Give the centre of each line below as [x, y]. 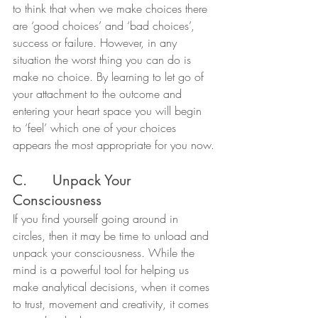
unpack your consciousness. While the [105, 252]
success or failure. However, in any [97, 42]
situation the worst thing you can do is [104, 59]
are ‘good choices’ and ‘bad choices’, [105, 25]
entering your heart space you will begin [109, 110]
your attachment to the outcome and [99, 93]
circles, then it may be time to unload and [113, 235]
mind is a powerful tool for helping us [103, 269]
